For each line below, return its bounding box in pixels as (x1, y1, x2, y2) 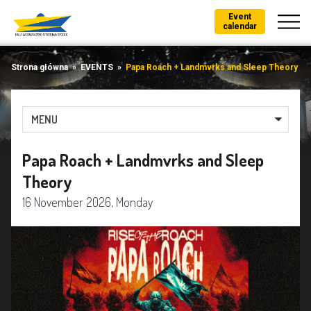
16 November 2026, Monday (22, 194, 153, 210)
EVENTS (81, 62, 113, 73)
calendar (223, 22, 257, 31)
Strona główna (11, 62, 68, 73)
